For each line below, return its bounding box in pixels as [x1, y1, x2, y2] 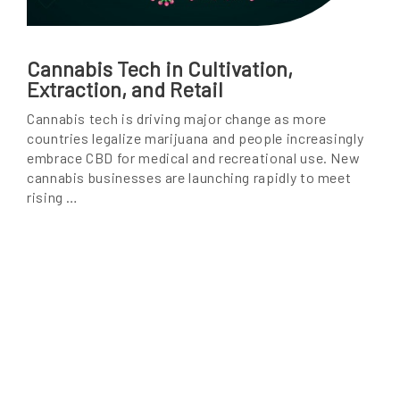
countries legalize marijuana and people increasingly [27, 129, 364, 147]
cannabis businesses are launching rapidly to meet [27, 169, 352, 187]
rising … [27, 188, 79, 206]
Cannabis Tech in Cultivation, [27, 56, 293, 82]
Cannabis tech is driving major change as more [27, 110, 327, 128]
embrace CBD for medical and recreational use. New [27, 149, 361, 167]
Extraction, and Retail [27, 77, 223, 103]
